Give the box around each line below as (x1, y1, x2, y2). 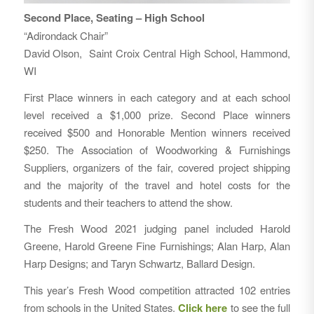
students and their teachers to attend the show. (23, 194, 233, 210)
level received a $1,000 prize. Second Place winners (23, 107, 291, 122)
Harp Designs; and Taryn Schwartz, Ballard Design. (23, 256, 255, 271)
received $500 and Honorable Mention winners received (23, 124, 291, 139)
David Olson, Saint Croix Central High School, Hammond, (23, 45, 291, 60)
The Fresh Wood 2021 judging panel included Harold (23, 221, 291, 236)
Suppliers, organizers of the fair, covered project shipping (23, 159, 291, 175)
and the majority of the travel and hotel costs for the (23, 177, 291, 192)
